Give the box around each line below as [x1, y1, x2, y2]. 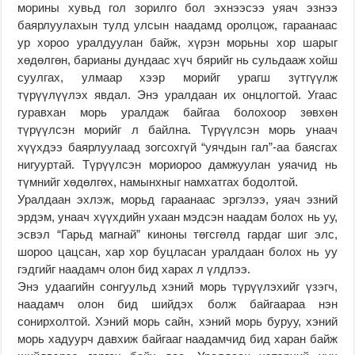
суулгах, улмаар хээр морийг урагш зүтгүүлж [17, 70, 338, 84]
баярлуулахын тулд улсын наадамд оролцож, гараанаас [17, 17, 338, 32]
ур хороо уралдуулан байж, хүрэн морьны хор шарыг [17, 35, 338, 49]
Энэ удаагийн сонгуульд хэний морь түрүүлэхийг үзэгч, [17, 279, 338, 293]
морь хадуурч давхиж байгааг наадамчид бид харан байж [17, 331, 338, 345]
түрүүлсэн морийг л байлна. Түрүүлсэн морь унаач [17, 122, 338, 136]
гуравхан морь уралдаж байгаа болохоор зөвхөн [17, 105, 338, 119]
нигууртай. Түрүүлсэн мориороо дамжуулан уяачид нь [17, 157, 338, 171]
